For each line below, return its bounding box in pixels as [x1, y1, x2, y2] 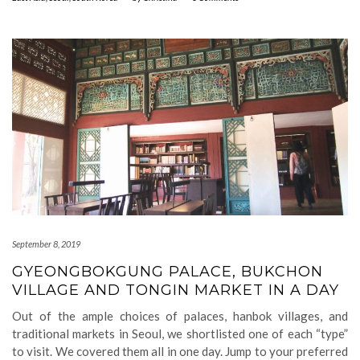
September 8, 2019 [12, 239, 80, 249]
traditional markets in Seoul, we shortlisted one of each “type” [12, 326, 348, 341]
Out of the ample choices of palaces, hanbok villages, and [12, 309, 348, 323]
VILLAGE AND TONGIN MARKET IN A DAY [12, 281, 339, 299]
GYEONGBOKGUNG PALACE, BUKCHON [12, 263, 323, 280]
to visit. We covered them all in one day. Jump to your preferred [12, 344, 348, 358]
